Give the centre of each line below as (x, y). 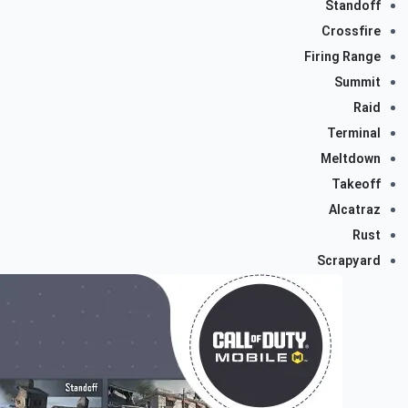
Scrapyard (349, 261)
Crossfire (351, 31)
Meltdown (351, 159)
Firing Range (342, 57)
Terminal (354, 133)
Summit (357, 82)
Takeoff (356, 184)
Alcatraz (355, 210)
